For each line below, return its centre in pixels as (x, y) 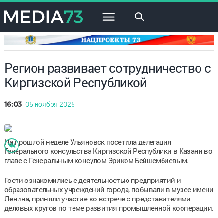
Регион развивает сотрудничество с (107, 67)
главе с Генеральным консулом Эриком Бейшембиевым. (96, 160)
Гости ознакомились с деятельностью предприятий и (92, 180)
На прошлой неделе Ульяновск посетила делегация (88, 141)
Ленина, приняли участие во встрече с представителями (97, 198)
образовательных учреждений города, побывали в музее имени (109, 189)
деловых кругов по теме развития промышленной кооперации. (109, 208)
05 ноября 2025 (50, 104)
